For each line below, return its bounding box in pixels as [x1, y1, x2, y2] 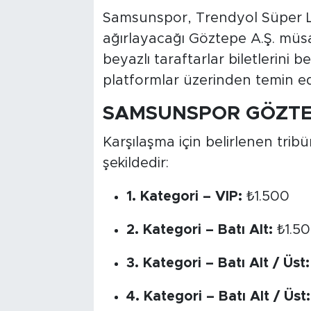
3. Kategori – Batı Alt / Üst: [126, 255, 310, 270]
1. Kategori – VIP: [126, 189, 242, 203]
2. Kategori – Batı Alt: [126, 222, 273, 237]
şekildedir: [102, 155, 169, 170]
